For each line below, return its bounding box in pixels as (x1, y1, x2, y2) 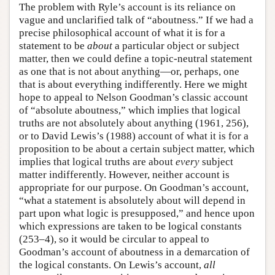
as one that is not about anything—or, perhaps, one (19, 65, 239, 77)
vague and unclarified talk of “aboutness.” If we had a (19, 14, 254, 26)
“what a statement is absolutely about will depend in (19, 194, 246, 206)
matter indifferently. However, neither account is (19, 168, 230, 180)
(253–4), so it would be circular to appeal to (19, 233, 209, 245)
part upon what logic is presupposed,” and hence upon (19, 207, 255, 219)
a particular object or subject (112, 39, 239, 52)
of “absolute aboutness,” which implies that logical (19, 104, 241, 116)
